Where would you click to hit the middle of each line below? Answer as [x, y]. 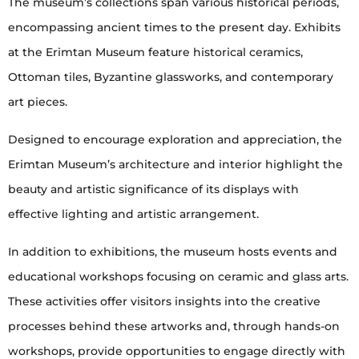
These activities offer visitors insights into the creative [164, 302]
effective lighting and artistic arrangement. [133, 214]
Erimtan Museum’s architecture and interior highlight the [175, 165]
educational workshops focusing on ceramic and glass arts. [178, 277]
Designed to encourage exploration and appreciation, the [175, 140]
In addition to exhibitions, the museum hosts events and [173, 252]
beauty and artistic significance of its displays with [153, 190]
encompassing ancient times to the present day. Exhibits [174, 28]
